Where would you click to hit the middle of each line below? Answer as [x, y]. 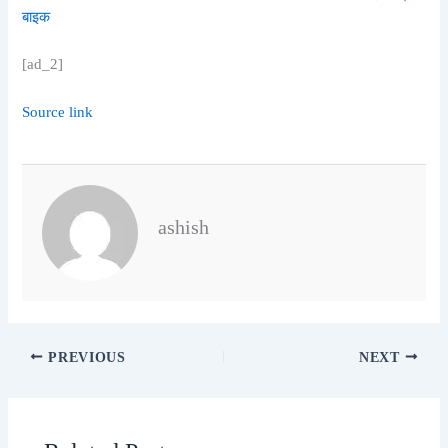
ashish [184, 227]
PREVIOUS [84, 357]
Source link [58, 111]
